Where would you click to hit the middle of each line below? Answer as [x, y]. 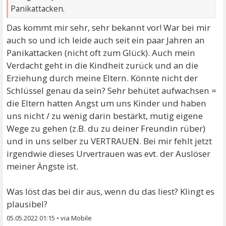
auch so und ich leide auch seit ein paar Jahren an [106, 40]
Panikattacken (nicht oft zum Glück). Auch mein [101, 52]
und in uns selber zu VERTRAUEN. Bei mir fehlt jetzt [109, 141]
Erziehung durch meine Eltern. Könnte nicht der [102, 78]
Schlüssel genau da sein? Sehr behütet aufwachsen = [112, 90]
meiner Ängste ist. [43, 166]
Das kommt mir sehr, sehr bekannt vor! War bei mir [109, 27]
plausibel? [27, 204]
